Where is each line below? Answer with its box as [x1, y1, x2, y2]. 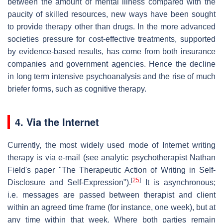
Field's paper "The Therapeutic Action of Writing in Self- [7, 165, 216, 174]
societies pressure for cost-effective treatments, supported [7, 34, 216, 43]
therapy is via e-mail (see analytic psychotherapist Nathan [7, 153, 216, 162]
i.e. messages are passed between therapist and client [7, 190, 216, 199]
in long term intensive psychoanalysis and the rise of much [7, 72, 216, 81]
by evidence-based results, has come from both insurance [7, 47, 216, 56]
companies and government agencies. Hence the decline [7, 59, 216, 68]
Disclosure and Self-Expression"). [7, 178, 131, 187]
